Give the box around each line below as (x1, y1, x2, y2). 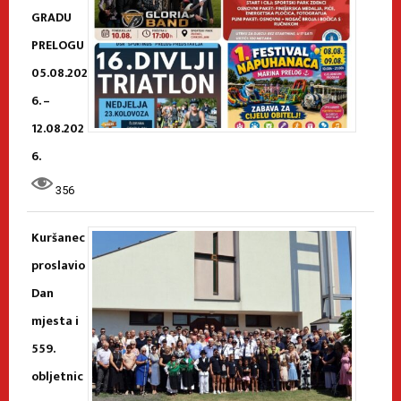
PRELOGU (31, 34, 84, 55)
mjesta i (31, 310, 79, 331)
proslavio (31, 254, 85, 276)
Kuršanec (31, 226, 85, 248)
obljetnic (31, 365, 83, 387)
